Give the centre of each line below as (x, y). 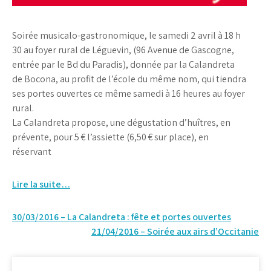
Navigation (45, 221)
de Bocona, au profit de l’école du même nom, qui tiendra (129, 79)
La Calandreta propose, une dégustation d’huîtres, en (121, 123)
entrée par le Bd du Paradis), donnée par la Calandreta (123, 65)
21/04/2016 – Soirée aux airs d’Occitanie (175, 232)
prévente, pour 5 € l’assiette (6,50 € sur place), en (110, 137)
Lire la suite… (41, 184)
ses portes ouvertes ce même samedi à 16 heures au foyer (129, 94)
